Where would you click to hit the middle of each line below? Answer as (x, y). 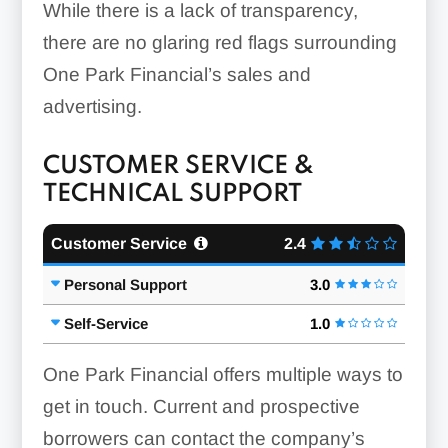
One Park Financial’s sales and (176, 74)
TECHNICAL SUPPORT (172, 194)
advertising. (92, 106)
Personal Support (125, 284)
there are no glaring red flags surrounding (219, 42)
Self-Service (105, 323)
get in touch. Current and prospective (201, 406)
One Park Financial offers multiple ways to (222, 374)
